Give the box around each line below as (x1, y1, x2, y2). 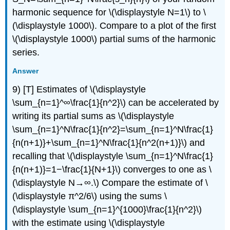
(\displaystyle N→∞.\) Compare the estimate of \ (12, 178, 208, 188)
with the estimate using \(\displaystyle (12, 218, 165, 228)
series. (12, 47, 40, 58)
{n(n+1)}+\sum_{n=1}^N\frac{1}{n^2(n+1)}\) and (12, 138, 205, 148)
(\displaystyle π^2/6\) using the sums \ (12, 191, 167, 202)
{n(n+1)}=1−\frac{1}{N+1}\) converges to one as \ (12, 164, 212, 175)
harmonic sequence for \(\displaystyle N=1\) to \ (12, 7, 206, 18)
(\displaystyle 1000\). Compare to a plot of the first (12, 21, 217, 31)
